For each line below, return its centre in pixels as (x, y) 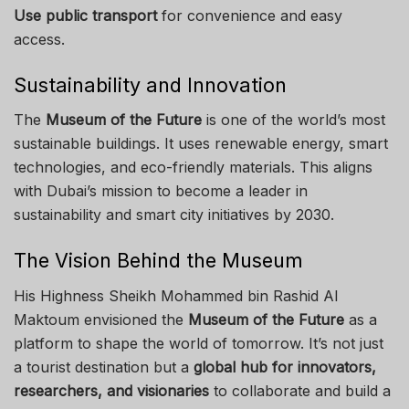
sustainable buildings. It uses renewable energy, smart (201, 144)
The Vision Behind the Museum (158, 260)
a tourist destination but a (104, 367)
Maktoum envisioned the (101, 319)
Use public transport (85, 16)
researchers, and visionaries (111, 390)
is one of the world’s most (294, 120)
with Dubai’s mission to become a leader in (161, 191)
